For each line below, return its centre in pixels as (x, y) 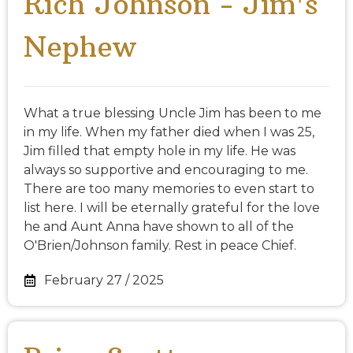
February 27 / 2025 (104, 281)
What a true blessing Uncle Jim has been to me (173, 113)
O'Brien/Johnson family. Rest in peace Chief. (160, 246)
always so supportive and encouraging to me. (166, 170)
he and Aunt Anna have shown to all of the (159, 227)
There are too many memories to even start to (169, 189)
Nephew (80, 47)
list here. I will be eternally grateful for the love (172, 208)
